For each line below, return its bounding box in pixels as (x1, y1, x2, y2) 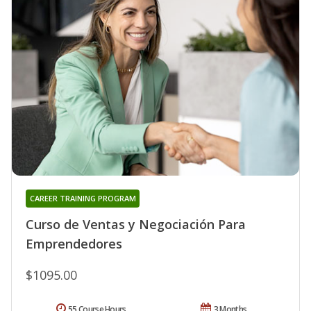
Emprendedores (26, 235, 122, 253)
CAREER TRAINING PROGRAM (29, 193, 136, 204)
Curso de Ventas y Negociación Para (26, 216, 246, 233)
